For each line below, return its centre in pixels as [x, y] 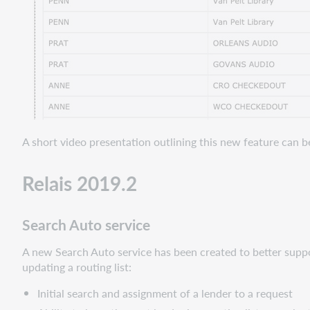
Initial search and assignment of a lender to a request [165, 293]
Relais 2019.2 [80, 183]
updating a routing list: [77, 267]
